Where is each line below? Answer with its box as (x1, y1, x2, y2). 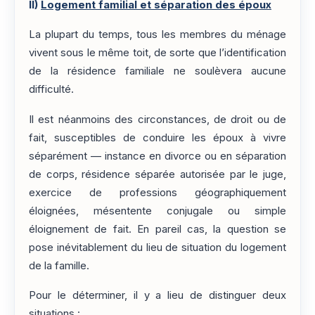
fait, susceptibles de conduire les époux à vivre (29, 131, 286, 144)
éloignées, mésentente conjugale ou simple (29, 204, 286, 217)
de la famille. (29, 259, 89, 272)
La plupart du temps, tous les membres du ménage (29, 28, 286, 41)
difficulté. (29, 83, 74, 96)
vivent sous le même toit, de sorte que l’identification (29, 46, 286, 60)
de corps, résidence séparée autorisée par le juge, (29, 167, 286, 181)
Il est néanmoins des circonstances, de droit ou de (29, 112, 286, 126)
